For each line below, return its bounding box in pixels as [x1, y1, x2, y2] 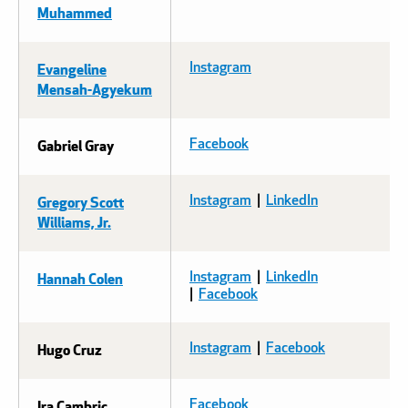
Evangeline [37, 57, 107, 79]
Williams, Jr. [37, 210, 111, 232]
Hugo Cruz [37, 338, 102, 360]
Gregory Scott [37, 190, 124, 212]
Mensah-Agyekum [37, 77, 152, 99]
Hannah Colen [37, 267, 123, 289]
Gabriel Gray [37, 134, 114, 156]
